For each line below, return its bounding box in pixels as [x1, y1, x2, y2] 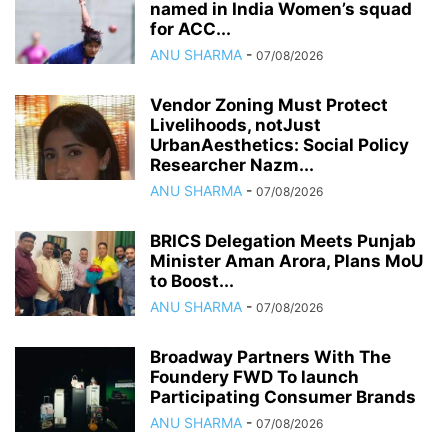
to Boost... [150, 271, 234, 292]
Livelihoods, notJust [150, 115, 321, 136]
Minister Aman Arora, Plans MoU [150, 251, 423, 272]
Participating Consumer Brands [150, 387, 416, 408]
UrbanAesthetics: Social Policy [150, 135, 409, 156]
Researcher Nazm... [150, 155, 314, 176]
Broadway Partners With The [150, 347, 391, 368]
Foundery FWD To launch [150, 367, 359, 388]
